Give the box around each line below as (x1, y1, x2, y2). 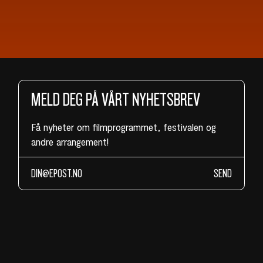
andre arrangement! (31, 134, 109, 148)
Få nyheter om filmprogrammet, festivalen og (31, 120, 216, 133)
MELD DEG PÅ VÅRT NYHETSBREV (31, 90, 200, 110)
